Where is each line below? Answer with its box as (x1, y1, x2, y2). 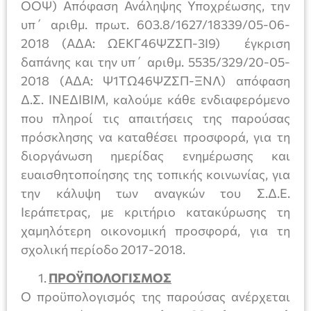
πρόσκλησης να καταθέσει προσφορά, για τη (21, 129, 290, 145)
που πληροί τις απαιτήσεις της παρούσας (21, 110, 290, 126)
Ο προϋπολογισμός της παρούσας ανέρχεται (21, 289, 290, 305)
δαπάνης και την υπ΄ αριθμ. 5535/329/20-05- (21, 54, 290, 70)
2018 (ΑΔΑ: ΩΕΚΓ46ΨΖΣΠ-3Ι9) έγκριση (21, 35, 290, 51)
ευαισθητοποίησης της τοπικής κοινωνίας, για (21, 167, 290, 183)
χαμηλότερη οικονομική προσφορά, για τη (21, 223, 290, 239)
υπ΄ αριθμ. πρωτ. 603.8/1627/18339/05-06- (21, 17, 290, 33)
